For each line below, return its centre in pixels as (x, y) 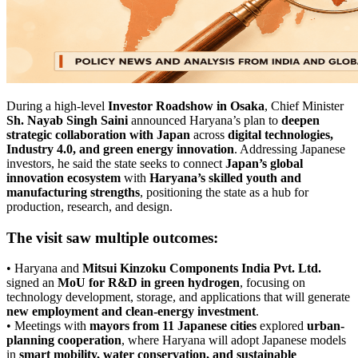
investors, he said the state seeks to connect (116, 163)
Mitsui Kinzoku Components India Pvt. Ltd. (202, 268)
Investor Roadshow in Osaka (186, 105)
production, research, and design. (89, 206)
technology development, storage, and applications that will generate (178, 297)
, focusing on (272, 283)
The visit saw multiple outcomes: (112, 237)
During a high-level (57, 105)
